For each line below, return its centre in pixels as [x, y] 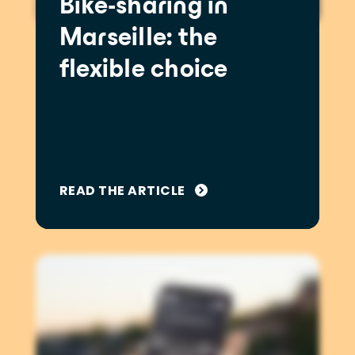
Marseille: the [138, 38]
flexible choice [143, 70]
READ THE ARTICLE [122, 190]
